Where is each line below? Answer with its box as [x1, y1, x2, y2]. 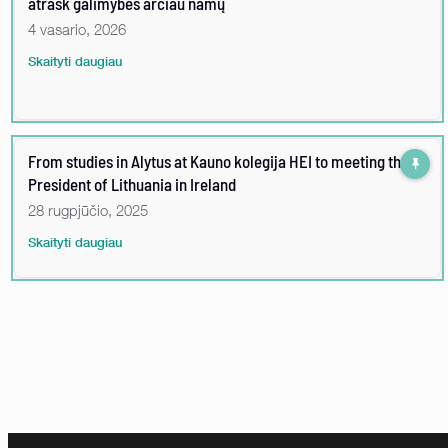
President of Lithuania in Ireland [28, 173, 236, 194]
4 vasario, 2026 [28, 19, 126, 38]
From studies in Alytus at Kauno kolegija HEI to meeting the [28, 150, 409, 171]
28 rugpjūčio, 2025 [28, 200, 148, 219]
